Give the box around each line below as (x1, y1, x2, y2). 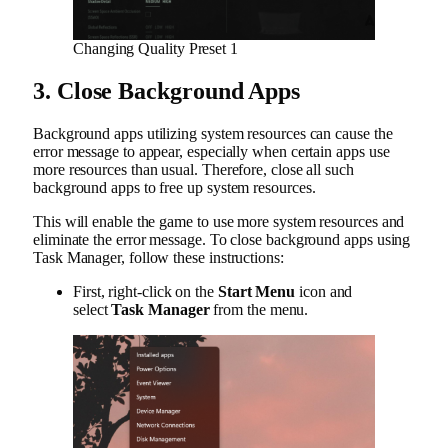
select (73, 300, 112, 318)
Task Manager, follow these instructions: (33, 248, 284, 266)
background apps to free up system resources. (33, 178, 316, 196)
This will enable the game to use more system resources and (33, 212, 405, 230)
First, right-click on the (73, 282, 218, 300)
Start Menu (217, 282, 296, 300)
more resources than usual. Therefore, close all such (33, 160, 354, 178)
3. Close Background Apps (33, 77, 301, 104)
